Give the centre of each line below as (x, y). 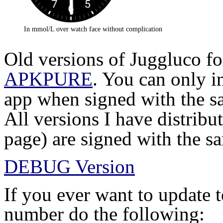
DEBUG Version (69, 166)
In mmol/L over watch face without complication (93, 29)
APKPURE (48, 79)
